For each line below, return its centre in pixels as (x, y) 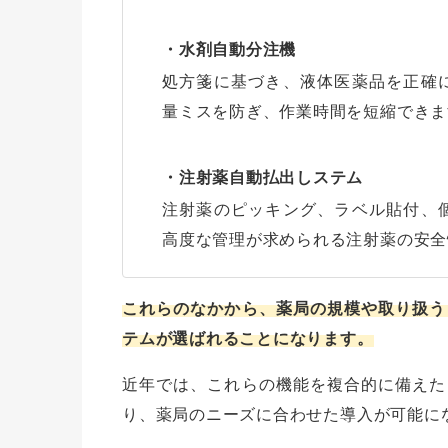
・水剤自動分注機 (229, 50)
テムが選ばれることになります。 (248, 339)
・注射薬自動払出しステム (263, 178)
